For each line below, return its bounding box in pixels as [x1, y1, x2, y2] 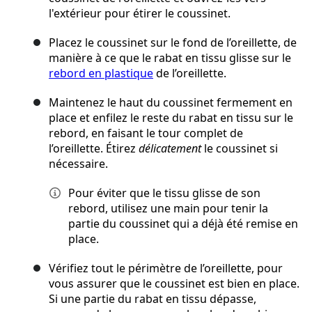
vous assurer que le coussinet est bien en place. [49, 276, 299, 292]
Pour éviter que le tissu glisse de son [68, 185, 260, 201]
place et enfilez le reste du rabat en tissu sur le [49, 110, 293, 126]
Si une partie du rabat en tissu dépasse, [49, 291, 256, 307]
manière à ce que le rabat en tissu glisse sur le [49, 50, 291, 66]
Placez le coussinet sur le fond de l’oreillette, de [49, 35, 297, 51]
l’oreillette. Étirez [49, 141, 139, 157]
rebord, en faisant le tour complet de [49, 125, 243, 141]
